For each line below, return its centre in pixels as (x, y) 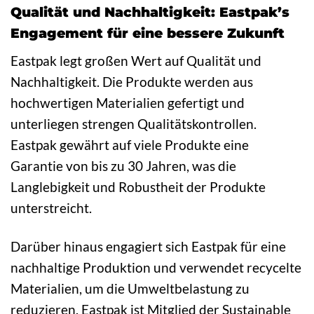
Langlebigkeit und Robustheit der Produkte (138, 186)
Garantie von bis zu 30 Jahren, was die (123, 165)
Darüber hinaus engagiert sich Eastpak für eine (148, 246)
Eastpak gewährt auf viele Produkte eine (130, 144)
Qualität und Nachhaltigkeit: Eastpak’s (150, 12)
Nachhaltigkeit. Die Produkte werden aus (132, 81)
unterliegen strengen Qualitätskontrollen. (134, 123)
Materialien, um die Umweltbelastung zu (130, 288)
